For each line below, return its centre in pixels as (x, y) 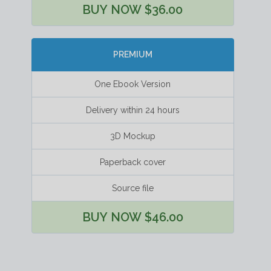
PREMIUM (132, 55)
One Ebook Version (132, 84)
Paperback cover (132, 162)
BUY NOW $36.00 (132, 9)
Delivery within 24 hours (132, 110)
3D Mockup (132, 136)
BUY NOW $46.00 (132, 217)
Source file (132, 188)
